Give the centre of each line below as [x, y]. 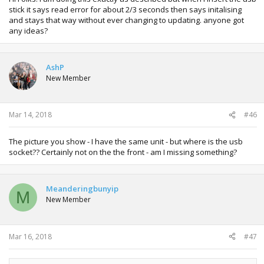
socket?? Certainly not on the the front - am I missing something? [123, 152]
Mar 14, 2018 [30, 115]
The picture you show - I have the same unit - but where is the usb [126, 141]
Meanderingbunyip [82, 189]
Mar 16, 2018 [30, 236]
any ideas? [28, 30]
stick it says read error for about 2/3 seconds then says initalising [125, 9]
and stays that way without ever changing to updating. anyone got [126, 20]
